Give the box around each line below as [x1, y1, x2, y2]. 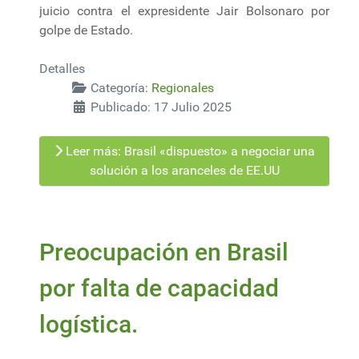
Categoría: [87, 79, 151, 95]
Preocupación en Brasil [39, 237, 288, 266]
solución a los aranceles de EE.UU [89, 162, 280, 178]
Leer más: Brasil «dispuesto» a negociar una [62, 143, 315, 159]
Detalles [39, 60, 85, 76]
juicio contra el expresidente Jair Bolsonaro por [39, 2, 329, 18]
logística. [39, 309, 138, 338]
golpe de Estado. [39, 22, 133, 38]
